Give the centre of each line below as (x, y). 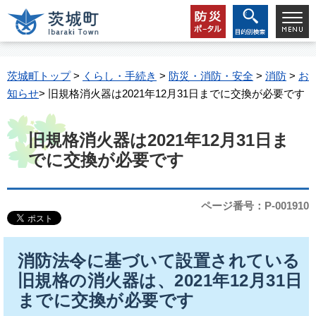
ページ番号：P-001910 (255, 206)
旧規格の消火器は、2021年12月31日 (160, 280)
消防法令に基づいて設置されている (159, 261)
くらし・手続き (120, 76)
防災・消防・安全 (211, 76)
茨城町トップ (39, 76)
